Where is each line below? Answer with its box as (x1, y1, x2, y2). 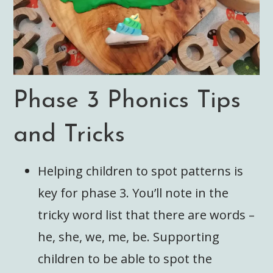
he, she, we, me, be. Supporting (38, 228, 220, 245)
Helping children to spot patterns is (38, 162, 244, 179)
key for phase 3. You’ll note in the (38, 184, 229, 201)
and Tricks (13, 122, 126, 147)
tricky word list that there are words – (38, 206, 255, 223)
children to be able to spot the (38, 250, 213, 267)
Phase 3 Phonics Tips (13, 88, 241, 113)
